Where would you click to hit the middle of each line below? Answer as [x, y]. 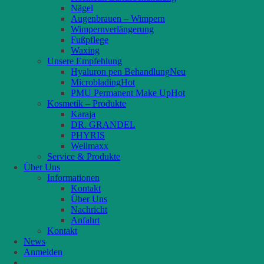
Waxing [85, 51]
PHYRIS [88, 136]
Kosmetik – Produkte [87, 104]
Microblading [96, 82]
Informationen [73, 178]
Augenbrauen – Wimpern [118, 19]
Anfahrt [85, 220]
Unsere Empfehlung [85, 61]
